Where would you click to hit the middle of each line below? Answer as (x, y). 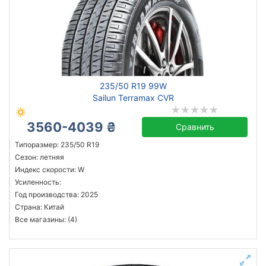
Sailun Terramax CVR (133, 98)
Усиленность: (38, 182)
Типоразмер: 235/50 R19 (57, 145)
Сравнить (195, 127)
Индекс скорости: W (50, 170)
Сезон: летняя (39, 157)
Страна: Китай (39, 207)
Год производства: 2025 (56, 194)
